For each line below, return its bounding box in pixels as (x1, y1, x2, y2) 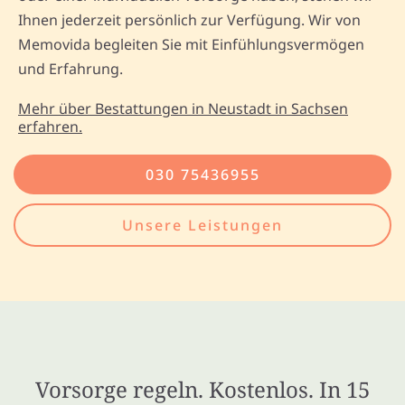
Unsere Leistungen (122, 214, 283, 235)
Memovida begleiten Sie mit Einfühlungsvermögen (18, 33, 364, 54)
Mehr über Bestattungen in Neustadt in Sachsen (18, 98, 348, 118)
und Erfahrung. (18, 58, 123, 79)
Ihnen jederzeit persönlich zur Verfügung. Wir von (18, 9, 361, 30)
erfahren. (18, 116, 82, 137)
